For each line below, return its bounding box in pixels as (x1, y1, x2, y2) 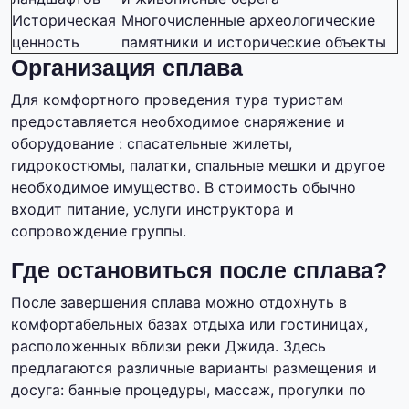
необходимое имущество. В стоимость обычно (11, 178, 356, 197)
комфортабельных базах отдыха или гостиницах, (11, 315, 368, 334)
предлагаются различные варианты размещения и (11, 359, 377, 378)
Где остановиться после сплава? (11, 257, 387, 284)
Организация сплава (11, 55, 243, 81)
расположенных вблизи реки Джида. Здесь (11, 337, 326, 356)
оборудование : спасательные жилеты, (11, 134, 292, 153)
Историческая (12, 11, 116, 30)
